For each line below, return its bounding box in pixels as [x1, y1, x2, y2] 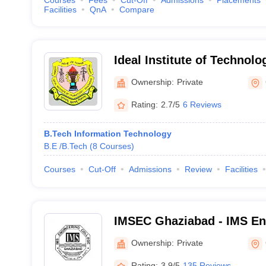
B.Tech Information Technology [43, 129, 172, 138]
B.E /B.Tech [43, 141, 87, 151]
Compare [119, 5, 154, 14]
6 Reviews [182, 99, 221, 109]
